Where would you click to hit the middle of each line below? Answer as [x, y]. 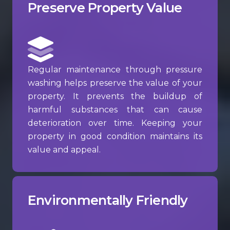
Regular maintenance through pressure [115, 70]
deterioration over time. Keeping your [115, 123]
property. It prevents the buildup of [115, 97]
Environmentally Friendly [108, 200]
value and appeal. [64, 150]
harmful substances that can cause [115, 110]
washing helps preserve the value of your [115, 83]
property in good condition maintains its [115, 137]
